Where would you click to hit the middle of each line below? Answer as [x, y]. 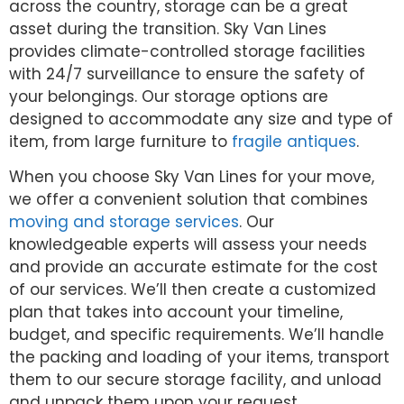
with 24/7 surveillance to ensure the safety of [187, 73]
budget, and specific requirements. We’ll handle [197, 334]
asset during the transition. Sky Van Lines [168, 28]
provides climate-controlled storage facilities [187, 51]
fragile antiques [294, 141]
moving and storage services [124, 221]
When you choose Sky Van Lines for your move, [192, 176]
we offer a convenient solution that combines [188, 199]
